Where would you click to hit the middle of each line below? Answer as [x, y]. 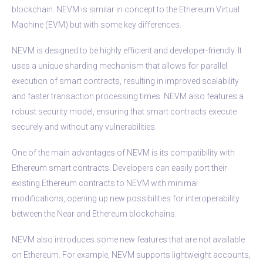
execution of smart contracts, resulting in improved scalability [125, 81]
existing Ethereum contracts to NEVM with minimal [105, 183]
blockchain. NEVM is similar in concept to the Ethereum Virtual [126, 9]
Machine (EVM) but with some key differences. [97, 24]
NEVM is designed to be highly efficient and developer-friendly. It [127, 50]
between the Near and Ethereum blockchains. [94, 213]
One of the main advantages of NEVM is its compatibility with [123, 152]
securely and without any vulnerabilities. [84, 127]
